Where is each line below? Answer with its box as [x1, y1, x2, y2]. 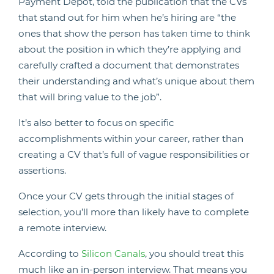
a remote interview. [18, 222, 106, 234]
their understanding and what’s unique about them [18, 75, 254, 87]
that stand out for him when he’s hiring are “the [18, 12, 236, 24]
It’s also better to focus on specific [18, 117, 174, 129]
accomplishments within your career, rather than [18, 133, 243, 145]
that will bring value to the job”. [18, 91, 161, 103]
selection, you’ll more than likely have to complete [18, 206, 249, 218]
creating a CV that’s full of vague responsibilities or [18, 149, 250, 161]
